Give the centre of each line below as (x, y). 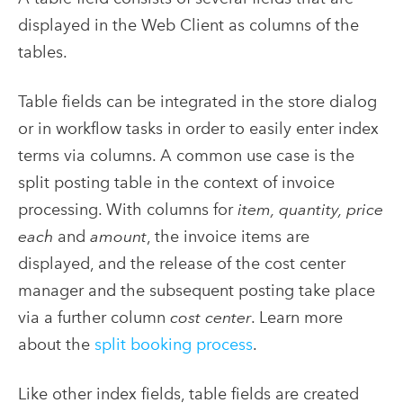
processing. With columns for (128, 210)
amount (116, 237)
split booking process (174, 345)
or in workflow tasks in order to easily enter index (198, 129)
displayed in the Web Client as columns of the (188, 25)
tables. (43, 52)
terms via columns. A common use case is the (186, 156)
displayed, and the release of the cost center (182, 264)
